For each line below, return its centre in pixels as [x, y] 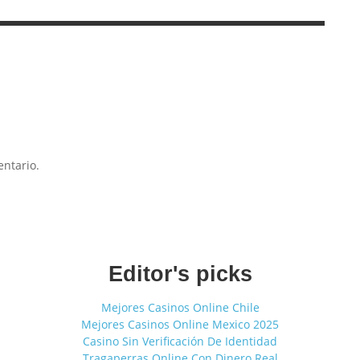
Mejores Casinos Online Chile [180, 307]
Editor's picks [180, 274]
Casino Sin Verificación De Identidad [180, 341]
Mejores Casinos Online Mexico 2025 [180, 324]
